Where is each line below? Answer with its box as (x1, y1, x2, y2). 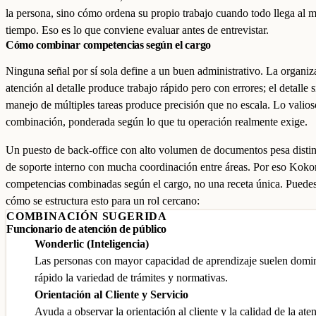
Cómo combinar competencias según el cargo (6, 39, 211, 51)
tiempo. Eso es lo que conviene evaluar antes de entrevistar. (6, 24, 269, 36)
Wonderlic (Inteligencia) (35, 238, 149, 250)
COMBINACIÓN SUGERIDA (6, 210, 167, 222)
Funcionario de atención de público (6, 223, 167, 235)
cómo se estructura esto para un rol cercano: (6, 195, 200, 207)
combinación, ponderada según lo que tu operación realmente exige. (6, 116, 308, 128)
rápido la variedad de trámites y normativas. (35, 272, 228, 284)
